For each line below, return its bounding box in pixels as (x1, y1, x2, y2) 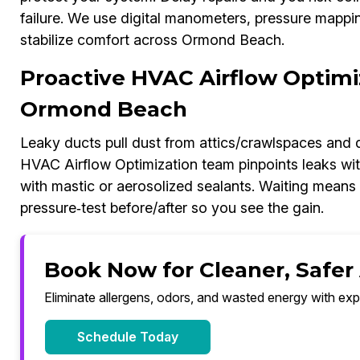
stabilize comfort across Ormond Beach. (19, 31, 284, 49)
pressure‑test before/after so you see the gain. (19, 199, 324, 217)
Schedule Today (76, 329, 178, 346)
